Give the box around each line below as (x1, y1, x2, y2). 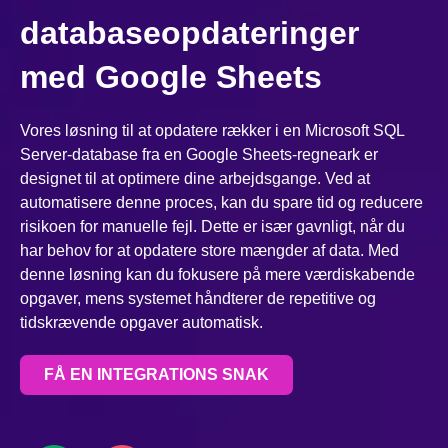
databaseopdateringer (20, 15, 359, 52)
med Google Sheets (20, 59, 322, 96)
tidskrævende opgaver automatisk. (20, 314, 263, 332)
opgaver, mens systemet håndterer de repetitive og (20, 290, 376, 308)
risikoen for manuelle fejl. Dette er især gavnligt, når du (20, 218, 405, 236)
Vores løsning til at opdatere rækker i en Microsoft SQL (20, 122, 404, 140)
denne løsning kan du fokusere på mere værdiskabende (20, 266, 415, 284)
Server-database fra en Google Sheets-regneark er (20, 146, 378, 164)
